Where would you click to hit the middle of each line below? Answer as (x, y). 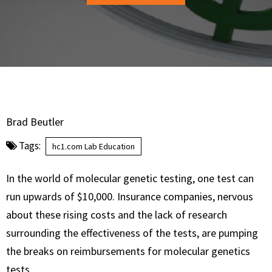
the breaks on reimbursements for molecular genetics (128, 251)
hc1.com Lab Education (93, 146)
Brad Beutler (35, 122)
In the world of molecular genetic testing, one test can (130, 178)
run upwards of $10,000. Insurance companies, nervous (130, 196)
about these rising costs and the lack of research (117, 215)
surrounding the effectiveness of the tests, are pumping (132, 233)
